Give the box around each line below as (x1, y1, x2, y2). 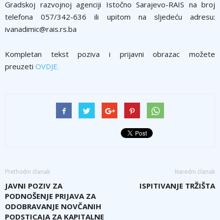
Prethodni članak (5, 168, 50, 175)
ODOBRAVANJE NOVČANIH (5, 201, 101, 211)
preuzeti (5, 61, 33, 71)
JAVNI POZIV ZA (5, 180, 62, 191)
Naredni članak (175, 168, 215, 175)
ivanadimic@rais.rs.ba (5, 24, 77, 34)
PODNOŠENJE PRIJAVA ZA (5, 191, 96, 201)
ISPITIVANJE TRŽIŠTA (139, 180, 215, 191)
